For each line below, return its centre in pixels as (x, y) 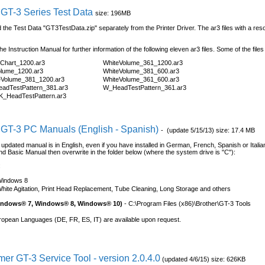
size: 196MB (113, 13)
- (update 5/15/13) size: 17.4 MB (208, 130)
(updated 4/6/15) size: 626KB (203, 259)
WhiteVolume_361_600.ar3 (141, 79)
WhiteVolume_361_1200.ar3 (143, 62)
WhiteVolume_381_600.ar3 (141, 71)
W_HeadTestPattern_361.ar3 (145, 87)
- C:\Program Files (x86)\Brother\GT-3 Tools (188, 204)
